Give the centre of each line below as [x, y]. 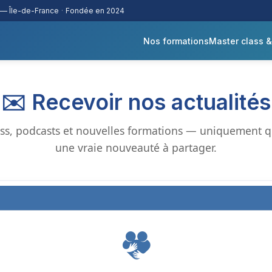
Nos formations [176, 41]
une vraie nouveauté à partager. [136, 148]
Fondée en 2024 [95, 11]
